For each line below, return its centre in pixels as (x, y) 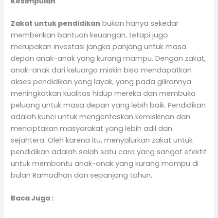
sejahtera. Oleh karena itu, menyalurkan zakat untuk (102, 140)
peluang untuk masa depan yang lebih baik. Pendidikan (109, 105)
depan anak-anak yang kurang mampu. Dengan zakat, (109, 59)
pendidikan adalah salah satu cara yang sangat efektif (109, 152)
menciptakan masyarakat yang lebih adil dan (92, 129)
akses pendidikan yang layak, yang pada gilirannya (101, 82)
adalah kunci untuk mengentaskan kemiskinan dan (101, 117)
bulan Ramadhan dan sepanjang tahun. (82, 175)
